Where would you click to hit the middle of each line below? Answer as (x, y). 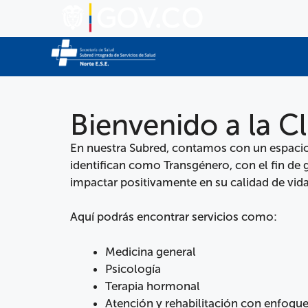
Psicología (133, 268)
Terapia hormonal (153, 286)
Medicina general (151, 251)
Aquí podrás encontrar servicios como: (174, 217)
